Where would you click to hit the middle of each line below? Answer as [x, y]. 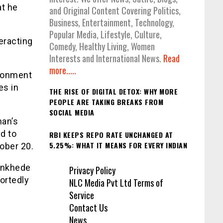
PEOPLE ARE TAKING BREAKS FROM [106, 102]
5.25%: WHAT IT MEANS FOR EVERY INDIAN [118, 145]
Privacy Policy [92, 170]
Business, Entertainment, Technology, [111, 23]
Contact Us [88, 208]
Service [81, 195]
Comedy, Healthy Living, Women [102, 47]
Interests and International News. [106, 58]
